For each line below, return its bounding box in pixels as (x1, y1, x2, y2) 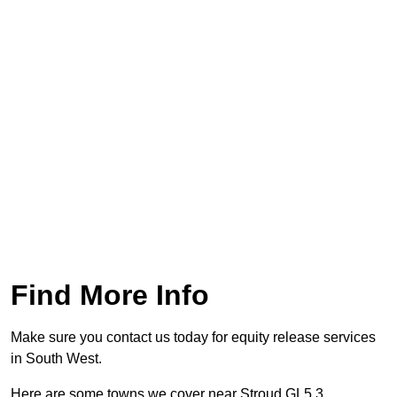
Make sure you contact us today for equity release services (11, 330, 376, 346)
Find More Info (11, 279, 209, 312)
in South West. (11, 351, 102, 367)
